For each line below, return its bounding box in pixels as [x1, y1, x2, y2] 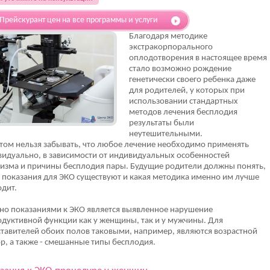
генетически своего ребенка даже [129, 75, 256, 84]
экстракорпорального [129, 43, 213, 52]
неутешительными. [129, 130, 202, 139]
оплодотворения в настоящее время [129, 54, 267, 63]
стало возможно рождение [129, 64, 231, 74]
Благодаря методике [129, 32, 207, 41]
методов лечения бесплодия [129, 108, 237, 117]
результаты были [129, 119, 194, 128]
